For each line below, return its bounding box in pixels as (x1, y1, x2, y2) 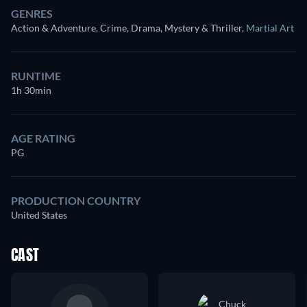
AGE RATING (11, 132, 75, 145)
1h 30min (11, 84, 51, 96)
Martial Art (246, 22, 294, 34)
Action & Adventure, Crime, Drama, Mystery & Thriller (11, 22, 242, 34)
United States (11, 209, 67, 221)
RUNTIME (11, 69, 61, 82)
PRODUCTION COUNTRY (11, 194, 140, 207)
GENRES (11, 7, 53, 20)
